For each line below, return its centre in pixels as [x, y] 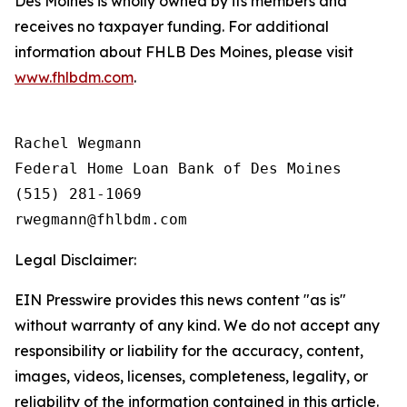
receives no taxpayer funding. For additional [172, 26]
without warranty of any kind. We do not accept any [197, 325]
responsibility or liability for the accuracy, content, [189, 351]
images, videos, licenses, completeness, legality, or [191, 376]
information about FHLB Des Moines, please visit [184, 52]
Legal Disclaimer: [75, 260]
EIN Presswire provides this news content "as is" [180, 300]
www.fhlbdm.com [74, 77]
